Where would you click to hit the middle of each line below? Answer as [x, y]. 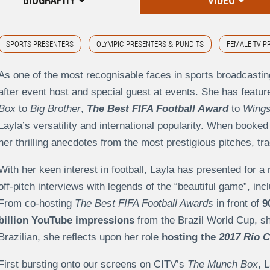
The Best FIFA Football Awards [144, 204]
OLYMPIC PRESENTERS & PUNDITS [150, 44]
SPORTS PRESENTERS [39, 44]
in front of [237, 204]
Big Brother [55, 109]
